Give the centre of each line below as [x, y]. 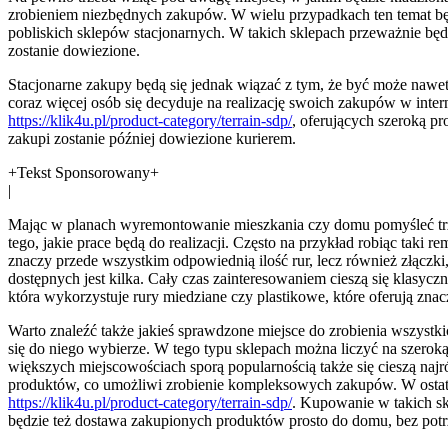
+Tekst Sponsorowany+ [83, 172]
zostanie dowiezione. [74, 50]
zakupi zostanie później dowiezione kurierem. [152, 138]
